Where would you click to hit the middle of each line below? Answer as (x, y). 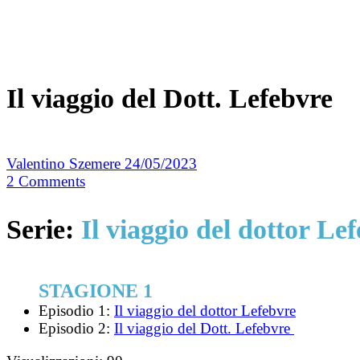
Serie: (44, 229)
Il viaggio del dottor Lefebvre (205, 310)
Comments (52, 182)
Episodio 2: (76, 328)
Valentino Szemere (65, 164)
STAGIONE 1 (96, 290)
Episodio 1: (76, 310)
